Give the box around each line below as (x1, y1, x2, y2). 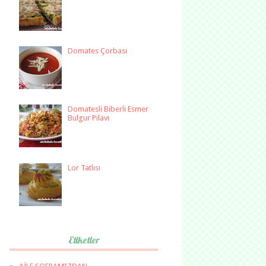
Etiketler (68, 233, 100, 246)
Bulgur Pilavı (68, 113, 110, 123)
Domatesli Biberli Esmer (68, 104, 149, 114)
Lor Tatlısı (68, 163, 101, 172)
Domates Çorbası (68, 46, 128, 56)
